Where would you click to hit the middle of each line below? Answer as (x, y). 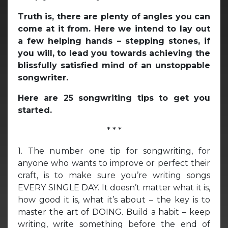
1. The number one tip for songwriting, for (114, 151)
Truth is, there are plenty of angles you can (114, 16)
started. (35, 110)
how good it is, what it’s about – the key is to (114, 199)
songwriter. (43, 77)
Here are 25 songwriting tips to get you (114, 98)
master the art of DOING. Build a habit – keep (114, 212)
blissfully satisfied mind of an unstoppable (114, 65)
